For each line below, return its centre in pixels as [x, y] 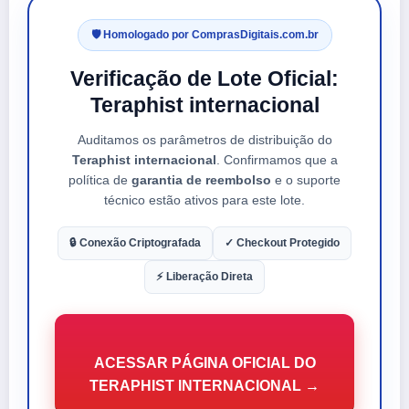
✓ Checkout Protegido [282, 242]
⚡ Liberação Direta [204, 276]
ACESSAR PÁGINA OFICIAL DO [204, 362]
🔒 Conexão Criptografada [135, 242]
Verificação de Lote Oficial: [204, 78]
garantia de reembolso [201, 179]
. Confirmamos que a [277, 159]
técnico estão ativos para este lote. [204, 199]
